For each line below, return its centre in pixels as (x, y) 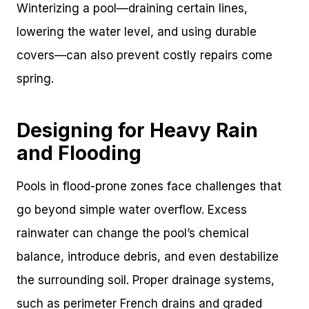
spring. (35, 79)
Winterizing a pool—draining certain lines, (132, 9)
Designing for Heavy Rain (137, 131)
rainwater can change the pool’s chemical (133, 233)
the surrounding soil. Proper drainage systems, (146, 280)
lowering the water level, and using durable (137, 32)
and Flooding (79, 153)
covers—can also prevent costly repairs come (144, 56)
